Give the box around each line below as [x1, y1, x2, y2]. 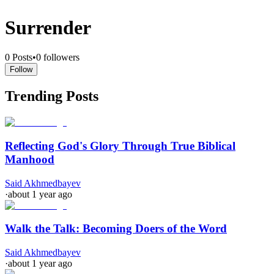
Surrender [5, 16, 91, 39]
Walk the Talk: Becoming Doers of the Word [5, 222, 227, 235]
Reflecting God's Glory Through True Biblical [5, 139, 235, 152]
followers [43, 52, 80, 63]
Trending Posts [5, 88, 98, 105]
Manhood [5, 152, 54, 166]
